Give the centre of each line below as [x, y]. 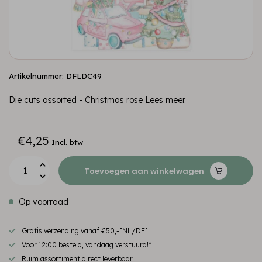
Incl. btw [67, 142]
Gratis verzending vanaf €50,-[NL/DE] [85, 231]
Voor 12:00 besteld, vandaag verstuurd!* [87, 245]
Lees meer [165, 100]
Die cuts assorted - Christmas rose [77, 100]
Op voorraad [42, 202]
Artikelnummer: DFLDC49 [55, 76]
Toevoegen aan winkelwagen [144, 171]
